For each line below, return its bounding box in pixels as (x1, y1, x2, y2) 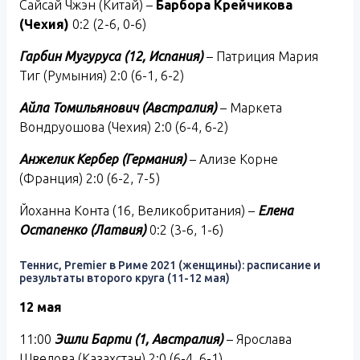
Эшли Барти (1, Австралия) (55, 331, 223, 346)
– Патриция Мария (203, 48, 318, 63)
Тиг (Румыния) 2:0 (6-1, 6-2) (19, 67, 184, 83)
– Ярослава (227, 331, 292, 346)
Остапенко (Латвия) (19, 222, 146, 237)
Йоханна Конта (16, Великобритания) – (19, 202, 258, 218)
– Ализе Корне (186, 151, 278, 166)
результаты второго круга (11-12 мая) (19, 271, 230, 284)
